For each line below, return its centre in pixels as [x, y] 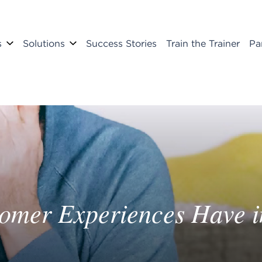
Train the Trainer [203, 43]
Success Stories [122, 43]
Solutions [44, 43]
